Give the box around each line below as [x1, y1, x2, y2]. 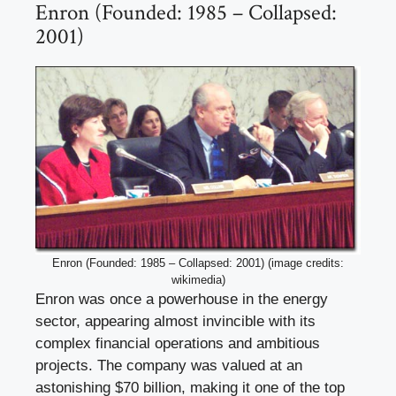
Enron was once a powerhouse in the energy [35, 291, 328, 308]
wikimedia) [171, 273, 225, 287]
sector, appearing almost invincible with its [35, 313, 316, 331]
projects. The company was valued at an [35, 357, 302, 375]
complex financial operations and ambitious [35, 335, 320, 353]
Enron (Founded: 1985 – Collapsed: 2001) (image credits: [52, 256, 344, 270]
